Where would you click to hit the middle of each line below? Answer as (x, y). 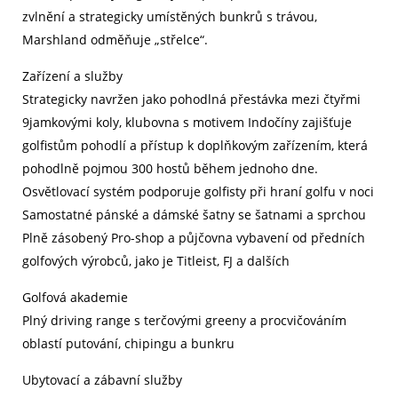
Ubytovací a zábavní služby (102, 380)
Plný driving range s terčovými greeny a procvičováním (184, 321)
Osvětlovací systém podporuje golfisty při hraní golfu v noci (198, 192)
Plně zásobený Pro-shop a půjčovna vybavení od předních (194, 238)
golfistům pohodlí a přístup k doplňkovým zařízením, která (195, 146)
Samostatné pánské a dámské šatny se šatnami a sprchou (194, 215)
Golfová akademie (75, 298)
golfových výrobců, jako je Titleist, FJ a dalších (156, 261)
